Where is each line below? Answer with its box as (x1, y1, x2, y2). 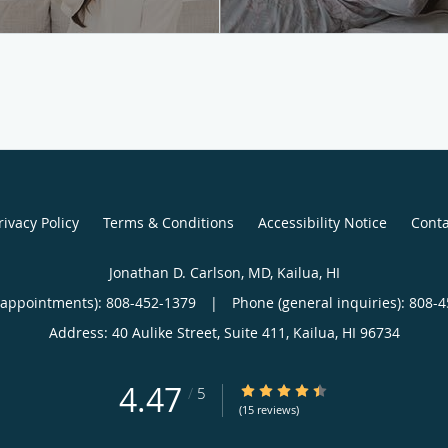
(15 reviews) (239, 401, 299, 417)
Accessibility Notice (257, 212, 387, 232)
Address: (48, 322, 112, 342)
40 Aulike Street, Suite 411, (111, 322, 293, 342)
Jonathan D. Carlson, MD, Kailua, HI (108, 262, 340, 282)
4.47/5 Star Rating (239, 380, 358, 400)
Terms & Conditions (102, 212, 234, 232)
